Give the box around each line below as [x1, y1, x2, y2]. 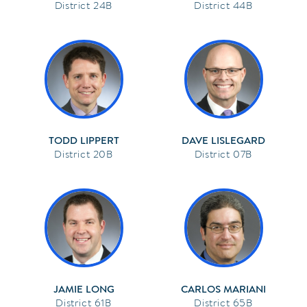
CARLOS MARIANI [181, 282, 266, 296]
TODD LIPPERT [48, 133, 119, 147]
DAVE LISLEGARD [182, 133, 265, 147]
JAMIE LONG [53, 282, 114, 296]
